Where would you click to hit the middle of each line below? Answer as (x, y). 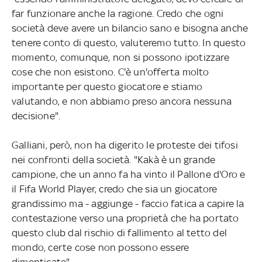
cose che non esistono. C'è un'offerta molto (110, 72)
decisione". (36, 116)
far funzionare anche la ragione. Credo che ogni (118, 13)
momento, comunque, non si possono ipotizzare (120, 57)
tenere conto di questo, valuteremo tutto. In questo (129, 42)
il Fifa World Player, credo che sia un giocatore (114, 189)
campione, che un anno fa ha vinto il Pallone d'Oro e (128, 174)
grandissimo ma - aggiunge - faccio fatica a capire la (128, 203)
